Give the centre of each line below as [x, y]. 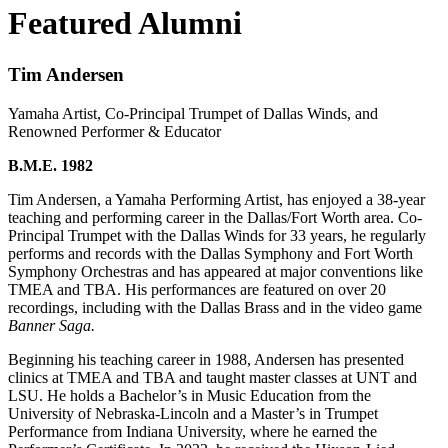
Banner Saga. [51, 325]
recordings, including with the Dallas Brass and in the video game [215, 307]
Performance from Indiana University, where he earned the [192, 431]
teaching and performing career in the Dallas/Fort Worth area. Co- [215, 217]
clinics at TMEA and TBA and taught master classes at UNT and [212, 377]
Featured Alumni [125, 23]
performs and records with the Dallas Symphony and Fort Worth [210, 253]
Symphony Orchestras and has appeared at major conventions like [215, 271]
